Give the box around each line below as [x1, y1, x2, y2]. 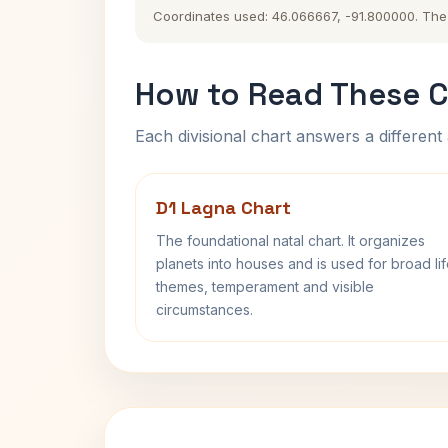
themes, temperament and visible [156, 278, 374, 295]
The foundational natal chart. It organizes [156, 232, 425, 249]
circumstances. [156, 301, 253, 318]
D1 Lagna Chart [156, 196, 291, 219]
